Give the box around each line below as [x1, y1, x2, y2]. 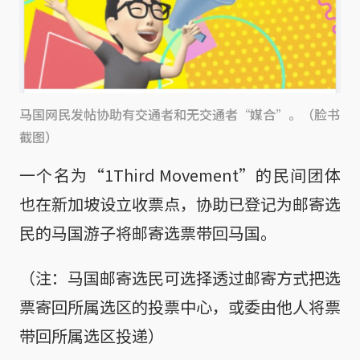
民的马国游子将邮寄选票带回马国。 [19, 221, 276, 245]
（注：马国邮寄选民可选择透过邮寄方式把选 [19, 266, 341, 290]
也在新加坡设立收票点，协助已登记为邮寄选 [19, 192, 341, 216]
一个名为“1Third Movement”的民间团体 [19, 163, 341, 187]
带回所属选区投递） [19, 324, 164, 348]
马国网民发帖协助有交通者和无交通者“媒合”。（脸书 [19, 104, 340, 125]
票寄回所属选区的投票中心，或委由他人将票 [19, 295, 341, 319]
